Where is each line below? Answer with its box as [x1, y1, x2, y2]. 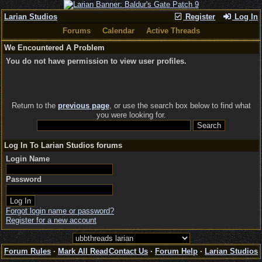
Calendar [102, 26, 135, 35]
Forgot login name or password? [6, 206, 114, 215]
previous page [57, 101, 109, 110]
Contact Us [109, 247, 148, 256]
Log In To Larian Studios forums [4, 141, 122, 150]
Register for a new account [6, 216, 96, 225]
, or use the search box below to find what [109, 101, 251, 110]
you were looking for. [96, 111, 166, 119]
